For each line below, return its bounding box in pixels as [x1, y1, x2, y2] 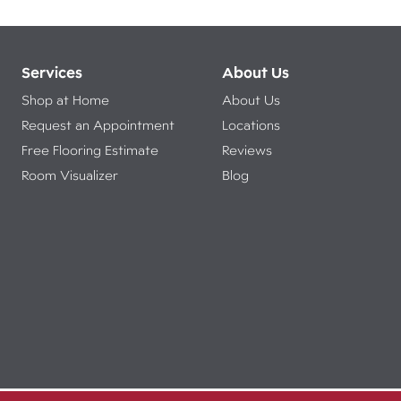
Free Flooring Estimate [21, 142, 166, 158]
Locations [221, 117, 280, 132]
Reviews [221, 142, 272, 158]
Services [21, 63, 82, 81]
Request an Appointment [21, 117, 175, 132]
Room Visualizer [21, 167, 118, 183]
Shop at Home [21, 92, 109, 107]
